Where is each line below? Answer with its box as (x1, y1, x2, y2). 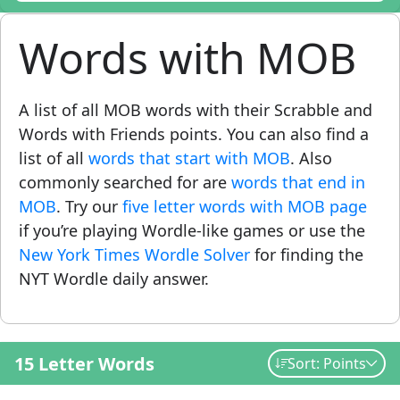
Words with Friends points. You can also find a (19, 123, 369, 145)
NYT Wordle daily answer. (19, 268, 209, 289)
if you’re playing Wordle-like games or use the (19, 220, 365, 241)
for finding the (250, 244, 363, 265)
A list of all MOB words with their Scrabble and (19, 99, 372, 121)
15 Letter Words (14, 351, 154, 376)
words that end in (231, 171, 365, 193)
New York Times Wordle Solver (19, 244, 250, 265)
